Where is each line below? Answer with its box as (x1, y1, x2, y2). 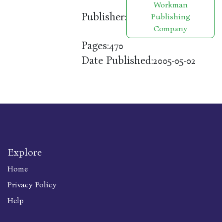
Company (154, 24, 188, 34)
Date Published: (81, 54, 154, 67)
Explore (7, 146, 42, 159)
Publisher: (81, 10, 127, 23)
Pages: (81, 39, 110, 52)
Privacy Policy (7, 180, 56, 190)
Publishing (151, 12, 190, 22)
